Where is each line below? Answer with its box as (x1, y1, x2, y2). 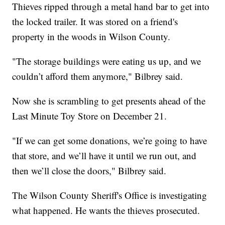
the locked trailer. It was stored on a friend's (12, 15, 178, 28)
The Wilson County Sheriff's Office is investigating (12, 189, 207, 202)
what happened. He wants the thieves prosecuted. (12, 204, 200, 217)
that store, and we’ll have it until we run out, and (12, 149, 197, 162)
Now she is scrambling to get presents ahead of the (12, 94, 206, 107)
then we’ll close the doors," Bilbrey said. (12, 164, 167, 177)
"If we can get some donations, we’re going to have (12, 134, 207, 147)
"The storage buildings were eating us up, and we (12, 55, 201, 68)
